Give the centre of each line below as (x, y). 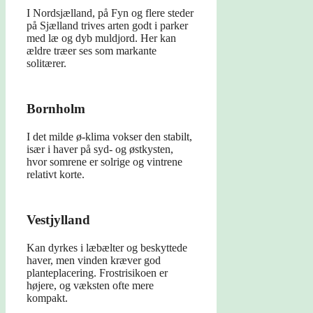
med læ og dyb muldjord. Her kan (101, 38)
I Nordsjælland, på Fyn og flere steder (110, 13)
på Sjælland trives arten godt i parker (107, 26)
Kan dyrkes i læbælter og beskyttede (107, 248)
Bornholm (56, 109)
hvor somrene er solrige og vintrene (104, 162)
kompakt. (47, 298)
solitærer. (46, 64)
